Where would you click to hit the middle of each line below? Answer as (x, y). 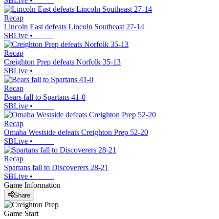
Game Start (21, 213)
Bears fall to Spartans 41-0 (45, 97)
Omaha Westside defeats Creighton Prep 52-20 (76, 132)
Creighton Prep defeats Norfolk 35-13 (62, 62)
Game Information (32, 185)
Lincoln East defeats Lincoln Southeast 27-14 (74, 27)
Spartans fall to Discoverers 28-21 (56, 168)
